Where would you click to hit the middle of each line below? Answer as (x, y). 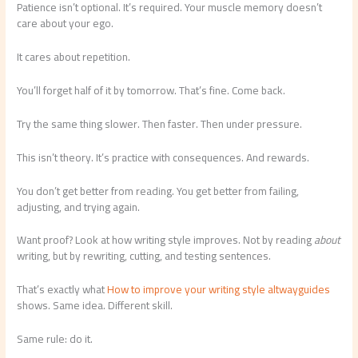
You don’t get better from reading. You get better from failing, (158, 191)
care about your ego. (66, 24)
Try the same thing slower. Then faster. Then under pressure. (160, 123)
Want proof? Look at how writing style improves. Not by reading (166, 240)
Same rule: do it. (55, 339)
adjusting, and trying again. (79, 207)
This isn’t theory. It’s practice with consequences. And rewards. (163, 157)
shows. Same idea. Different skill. (95, 306)
